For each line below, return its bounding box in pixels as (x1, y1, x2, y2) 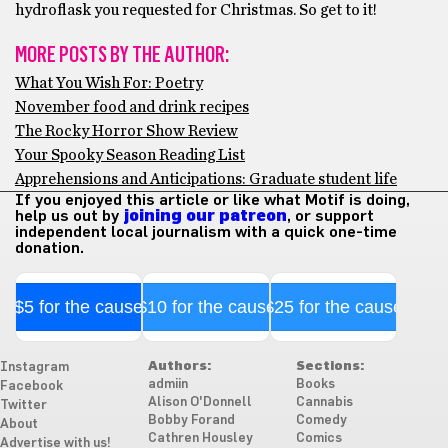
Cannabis (295, 395, 353, 409)
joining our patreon (123, 207, 287, 224)
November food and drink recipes (15, 98, 249, 115)
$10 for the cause (136, 296, 276, 317)
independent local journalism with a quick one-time (15, 223, 397, 240)
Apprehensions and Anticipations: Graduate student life (15, 170, 397, 187)
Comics (295, 431, 342, 445)
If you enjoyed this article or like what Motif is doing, (15, 191, 410, 208)
